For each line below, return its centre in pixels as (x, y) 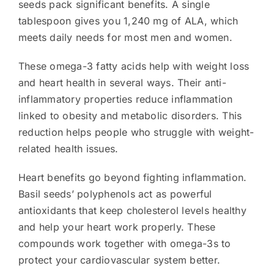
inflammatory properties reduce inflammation (125, 99)
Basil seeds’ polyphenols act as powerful (115, 194)
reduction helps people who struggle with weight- (136, 132)
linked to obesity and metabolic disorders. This (130, 115)
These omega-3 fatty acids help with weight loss (134, 66)
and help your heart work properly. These (117, 227)
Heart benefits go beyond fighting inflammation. (132, 177)
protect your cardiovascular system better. (119, 260)
